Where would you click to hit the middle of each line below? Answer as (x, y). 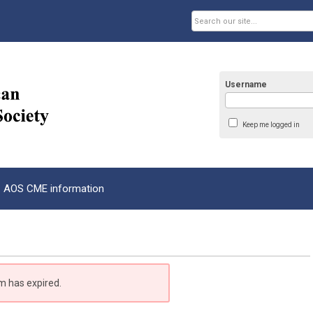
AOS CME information (54, 189)
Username (246, 85)
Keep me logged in (271, 125)
